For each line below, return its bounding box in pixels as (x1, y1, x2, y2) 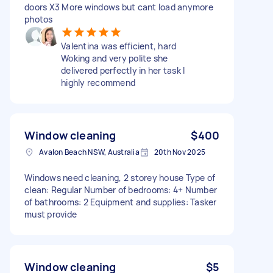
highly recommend (61, 76, 135, 88)
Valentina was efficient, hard (61, 40, 177, 52)
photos (24, 13, 53, 25)
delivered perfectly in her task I (61, 64, 185, 76)
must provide (24, 208, 77, 220)
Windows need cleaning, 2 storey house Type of (24, 171, 216, 183)
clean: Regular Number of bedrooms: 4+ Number (24, 183, 217, 196)
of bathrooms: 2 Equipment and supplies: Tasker (24, 196, 217, 208)
